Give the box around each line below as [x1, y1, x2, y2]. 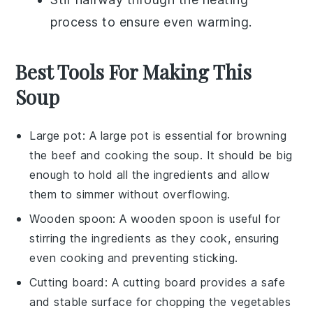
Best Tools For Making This [15, 59, 252, 85]
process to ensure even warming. [50, 15, 252, 30]
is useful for [213, 212, 281, 226]
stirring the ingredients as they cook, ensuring [29, 231, 279, 246]
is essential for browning [149, 129, 287, 143]
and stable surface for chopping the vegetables [29, 295, 291, 310]
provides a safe [196, 275, 286, 290]
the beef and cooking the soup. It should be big [29, 148, 293, 163]
